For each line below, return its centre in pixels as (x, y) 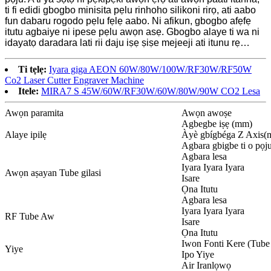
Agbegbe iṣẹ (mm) (217, 124)
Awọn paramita (34, 113)
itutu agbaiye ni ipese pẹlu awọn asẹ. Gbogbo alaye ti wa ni (132, 32)
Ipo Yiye (198, 255)
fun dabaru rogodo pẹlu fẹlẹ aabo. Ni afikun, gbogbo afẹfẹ (128, 21)
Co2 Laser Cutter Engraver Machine (74, 80)
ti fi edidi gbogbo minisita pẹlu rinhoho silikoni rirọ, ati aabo (130, 10)
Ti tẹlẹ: (32, 70)
